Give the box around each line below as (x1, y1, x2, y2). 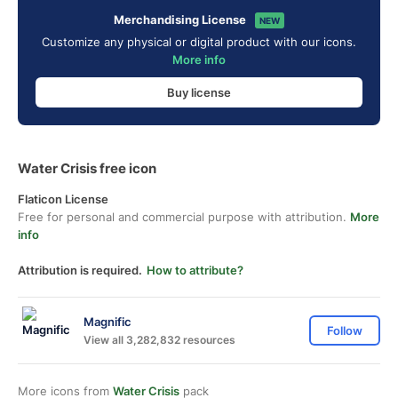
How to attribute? (147, 263, 243, 277)
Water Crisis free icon (18, 160, 156, 177)
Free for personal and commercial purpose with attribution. (18, 210, 350, 224)
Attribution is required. (18, 263, 142, 277)
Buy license (167, 84, 231, 99)
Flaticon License (18, 192, 108, 206)
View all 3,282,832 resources (84, 332, 235, 346)
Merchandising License (114, 12, 246, 27)
